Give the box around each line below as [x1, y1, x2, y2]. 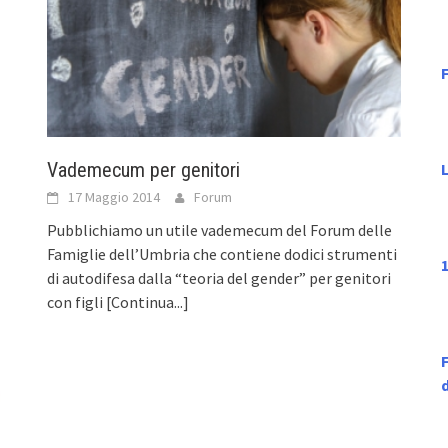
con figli [47, 291, 107, 312]
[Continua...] [106, 291, 190, 312]
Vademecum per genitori [47, 157, 241, 182]
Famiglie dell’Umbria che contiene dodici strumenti [47, 243, 398, 264]
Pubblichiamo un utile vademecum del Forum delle [47, 219, 393, 240]
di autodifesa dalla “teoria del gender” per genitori [47, 267, 392, 288]
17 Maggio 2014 [68, 187, 161, 206]
